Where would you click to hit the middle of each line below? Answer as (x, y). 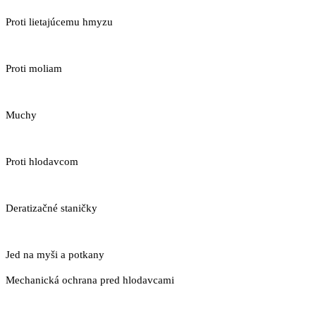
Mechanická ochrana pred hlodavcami (90, 280)
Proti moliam (34, 68)
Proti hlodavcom (42, 161)
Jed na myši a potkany (55, 254)
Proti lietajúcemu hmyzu (59, 22)
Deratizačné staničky (51, 208)
